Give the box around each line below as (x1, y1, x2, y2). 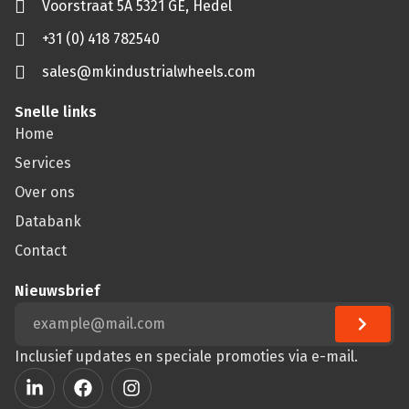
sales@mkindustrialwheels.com (42, 62, 256, 80)
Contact (15, 241, 67, 259)
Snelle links (15, 102, 97, 121)
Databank (15, 212, 81, 230)
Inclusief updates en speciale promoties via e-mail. (15, 347, 358, 365)
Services (15, 153, 71, 172)
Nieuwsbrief (15, 281, 100, 299)
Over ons (15, 183, 75, 201)
